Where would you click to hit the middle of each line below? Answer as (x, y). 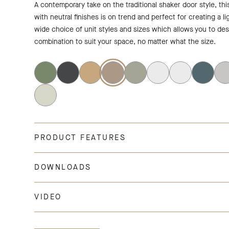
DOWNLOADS (63, 167)
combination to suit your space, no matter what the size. (125, 42)
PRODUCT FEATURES (80, 138)
